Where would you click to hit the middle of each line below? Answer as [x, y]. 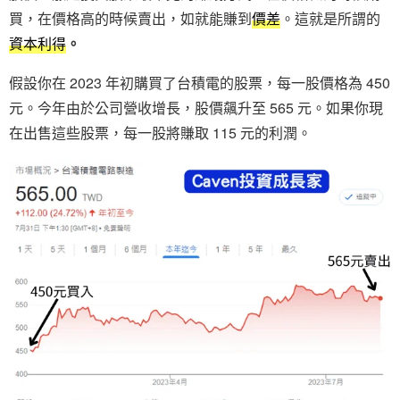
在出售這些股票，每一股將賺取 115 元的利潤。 [160, 132]
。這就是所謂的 [330, 18]
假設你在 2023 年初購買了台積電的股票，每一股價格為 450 [200, 82]
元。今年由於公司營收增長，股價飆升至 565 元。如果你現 [196, 107]
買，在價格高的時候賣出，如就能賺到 [130, 18]
